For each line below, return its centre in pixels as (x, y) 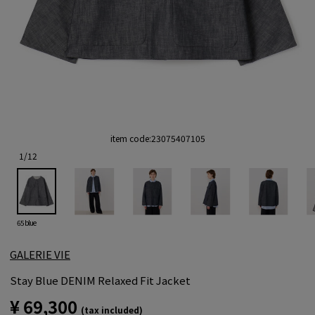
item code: (130, 138)
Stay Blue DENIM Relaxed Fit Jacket (100, 280)
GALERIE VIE (40, 254)
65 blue (26, 222)
